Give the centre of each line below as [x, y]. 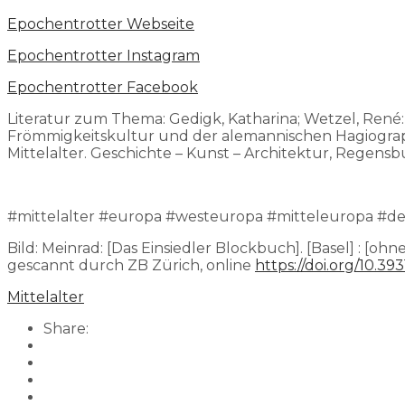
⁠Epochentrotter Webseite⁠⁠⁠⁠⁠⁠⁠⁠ [101, 24]
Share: [66, 328]
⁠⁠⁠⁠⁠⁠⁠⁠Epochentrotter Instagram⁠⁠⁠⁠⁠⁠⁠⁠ [104, 55]
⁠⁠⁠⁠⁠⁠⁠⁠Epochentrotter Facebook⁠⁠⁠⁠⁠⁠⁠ [103, 87]
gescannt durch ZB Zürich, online [131, 265]
